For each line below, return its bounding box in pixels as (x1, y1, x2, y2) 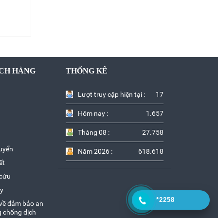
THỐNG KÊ (65, 67, 108, 75)
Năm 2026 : (77, 147, 112, 156)
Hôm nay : (77, 109, 108, 118)
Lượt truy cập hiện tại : (77, 91, 145, 99)
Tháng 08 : (77, 128, 109, 137)
